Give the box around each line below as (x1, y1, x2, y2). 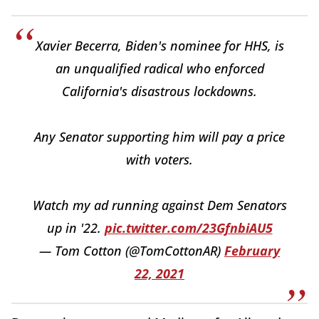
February (224, 242, 280, 260)
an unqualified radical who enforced (55, 60, 264, 78)
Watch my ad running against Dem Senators (32, 197, 287, 214)
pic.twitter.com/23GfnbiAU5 (104, 219, 273, 237)
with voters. (126, 151, 193, 169)
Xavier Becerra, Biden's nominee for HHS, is (35, 37, 284, 55)
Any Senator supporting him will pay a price (34, 128, 285, 146)
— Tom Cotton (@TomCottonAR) (39, 242, 224, 260)
